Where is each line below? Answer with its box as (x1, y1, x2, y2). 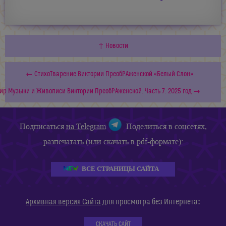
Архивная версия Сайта (26, 197, 101, 207)
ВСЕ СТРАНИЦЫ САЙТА (82, 164, 159, 174)
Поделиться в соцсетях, (122, 121, 207, 132)
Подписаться (19, 121, 66, 132)
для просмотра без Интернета (101, 197, 198, 207)
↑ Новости (98, 42, 128, 50)
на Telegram (66, 121, 106, 132)
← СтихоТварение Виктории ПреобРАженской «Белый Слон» (26, 70, 193, 79)
